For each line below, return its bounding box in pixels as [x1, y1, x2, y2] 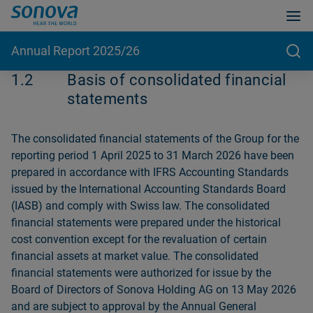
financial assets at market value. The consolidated [11, 249, 259, 263]
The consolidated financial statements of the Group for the [11, 132, 299, 145]
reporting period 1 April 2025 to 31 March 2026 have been [11, 149, 294, 162]
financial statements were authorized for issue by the [11, 266, 271, 279]
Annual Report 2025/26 [11, 43, 140, 58]
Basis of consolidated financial [67, 71, 286, 89]
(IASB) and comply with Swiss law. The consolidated [11, 199, 270, 212]
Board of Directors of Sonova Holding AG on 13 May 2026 [11, 283, 296, 296]
